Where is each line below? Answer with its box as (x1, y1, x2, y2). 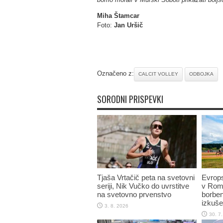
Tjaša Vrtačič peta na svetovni (97, 173, 195, 182)
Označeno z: (97, 70, 134, 77)
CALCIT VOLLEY (138, 71, 178, 77)
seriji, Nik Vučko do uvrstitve (97, 181, 189, 190)
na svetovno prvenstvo (97, 190, 171, 199)
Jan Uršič (113, 21, 143, 29)
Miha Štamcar (97, 12, 139, 19)
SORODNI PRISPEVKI (97, 93, 163, 106)
